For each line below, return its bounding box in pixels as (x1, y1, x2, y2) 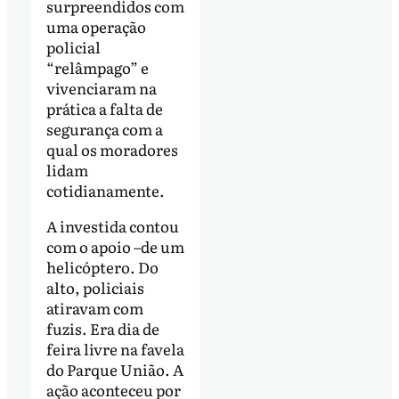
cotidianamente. (45, 178, 165, 201)
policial (45, 35, 101, 58)
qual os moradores (45, 137, 178, 160)
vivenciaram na (45, 76, 157, 99)
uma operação (45, 14, 146, 37)
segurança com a (45, 117, 163, 140)
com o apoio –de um (45, 234, 184, 257)
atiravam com (45, 296, 143, 319)
